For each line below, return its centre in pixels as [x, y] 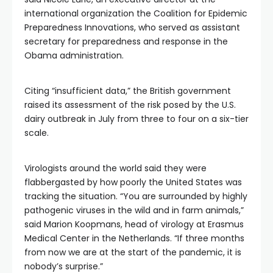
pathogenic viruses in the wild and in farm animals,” [134, 210]
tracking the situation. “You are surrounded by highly [136, 196]
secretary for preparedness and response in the [126, 41]
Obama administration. [74, 55]
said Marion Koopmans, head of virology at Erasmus [134, 224]
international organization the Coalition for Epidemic [136, 13]
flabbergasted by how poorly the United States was [133, 182]
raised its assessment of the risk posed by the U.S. [130, 105]
